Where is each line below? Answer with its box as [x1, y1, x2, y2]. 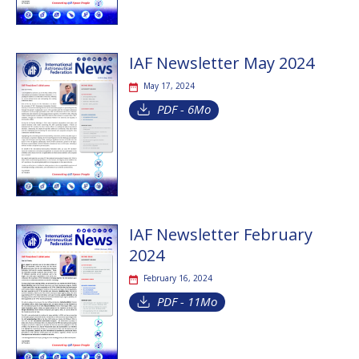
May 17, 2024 [143, 80, 195, 92]
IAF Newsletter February [128, 223, 313, 245]
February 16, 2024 [143, 272, 212, 284]
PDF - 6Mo [156, 101, 211, 118]
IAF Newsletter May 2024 [128, 52, 314, 75]
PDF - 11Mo [156, 292, 217, 309]
